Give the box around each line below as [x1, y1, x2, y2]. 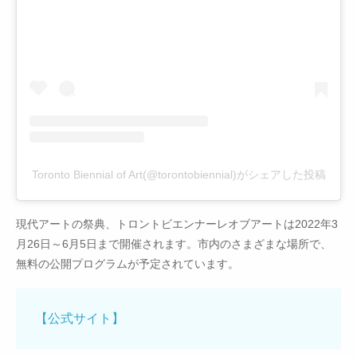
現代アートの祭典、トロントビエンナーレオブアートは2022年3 [16, 218, 338, 231]
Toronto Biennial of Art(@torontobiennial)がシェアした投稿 [31, 168, 326, 182]
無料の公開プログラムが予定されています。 [16, 257, 239, 271]
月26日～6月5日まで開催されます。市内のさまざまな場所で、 [16, 237, 331, 251]
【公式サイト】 [35, 312, 124, 326]
